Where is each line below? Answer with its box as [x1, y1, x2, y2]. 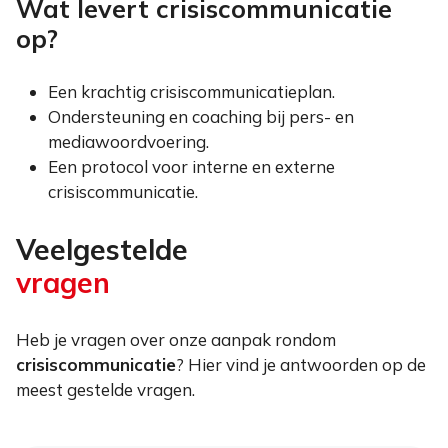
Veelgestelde [16, 231, 188, 267]
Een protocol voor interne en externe [48, 156, 335, 178]
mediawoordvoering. [48, 131, 209, 153]
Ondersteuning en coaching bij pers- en [48, 106, 354, 128]
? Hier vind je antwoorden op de [176, 353, 426, 375]
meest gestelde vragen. [16, 378, 195, 400]
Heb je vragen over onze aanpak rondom [16, 328, 336, 350]
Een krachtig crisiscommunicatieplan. [48, 81, 335, 103]
